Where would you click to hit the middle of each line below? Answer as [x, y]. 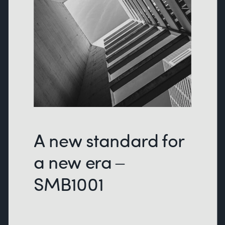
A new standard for [109, 141]
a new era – [79, 162]
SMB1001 [69, 184]
